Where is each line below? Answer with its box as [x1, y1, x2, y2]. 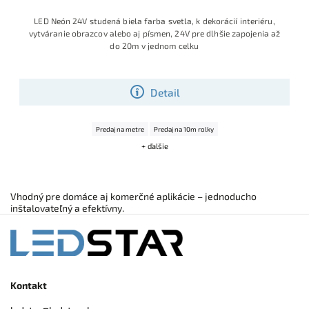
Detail [150, 86, 181, 99]
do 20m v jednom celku [110, 41, 199, 51]
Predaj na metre [95, 125, 144, 134]
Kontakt [10, 279, 47, 292]
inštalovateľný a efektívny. [10, 202, 124, 215]
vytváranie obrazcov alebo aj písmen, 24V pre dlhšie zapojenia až [28, 28, 281, 39]
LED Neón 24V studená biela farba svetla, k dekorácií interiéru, [34, 16, 275, 26]
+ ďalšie [141, 141, 168, 151]
